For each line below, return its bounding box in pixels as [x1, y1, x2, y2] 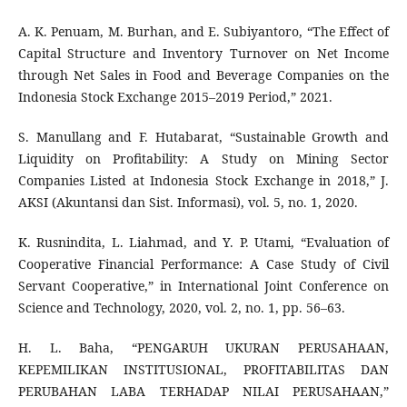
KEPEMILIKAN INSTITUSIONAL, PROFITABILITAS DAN [17, 361, 390, 379]
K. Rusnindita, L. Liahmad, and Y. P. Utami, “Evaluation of [17, 233, 390, 252]
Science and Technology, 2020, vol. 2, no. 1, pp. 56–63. [17, 299, 345, 317]
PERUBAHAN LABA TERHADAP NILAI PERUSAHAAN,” [17, 382, 390, 401]
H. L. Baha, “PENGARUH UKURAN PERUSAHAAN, [17, 339, 390, 357]
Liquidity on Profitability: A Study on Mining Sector [17, 150, 390, 168]
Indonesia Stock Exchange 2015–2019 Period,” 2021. [17, 88, 333, 106]
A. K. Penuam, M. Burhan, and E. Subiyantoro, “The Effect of [17, 23, 390, 41]
